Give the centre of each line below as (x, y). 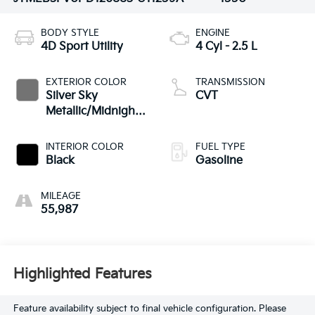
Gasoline (219, 160)
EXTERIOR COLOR (86, 82)
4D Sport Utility (82, 46)
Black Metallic (82, 127)
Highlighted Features (82, 275)
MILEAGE (60, 196)
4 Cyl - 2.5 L (226, 46)
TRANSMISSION (230, 82)
